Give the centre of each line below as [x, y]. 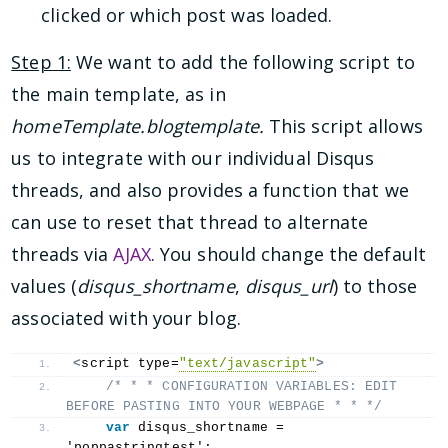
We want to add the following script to [242, 62]
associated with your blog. [126, 318]
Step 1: [41, 62]
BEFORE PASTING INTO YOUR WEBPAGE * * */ [224, 406]
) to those [374, 286]
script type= [130, 363]
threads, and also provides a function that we [210, 190]
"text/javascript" [247, 363]
